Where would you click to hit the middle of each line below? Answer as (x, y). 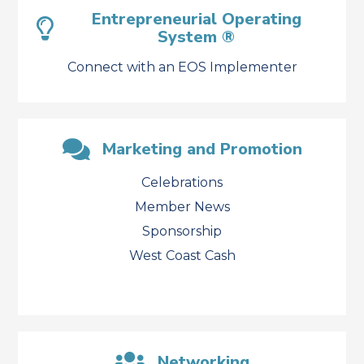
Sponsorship (182, 231)
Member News (182, 207)
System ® (197, 37)
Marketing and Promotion (202, 149)
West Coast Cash (182, 256)
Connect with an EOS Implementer (182, 67)
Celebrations (182, 182)
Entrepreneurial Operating (196, 19)
